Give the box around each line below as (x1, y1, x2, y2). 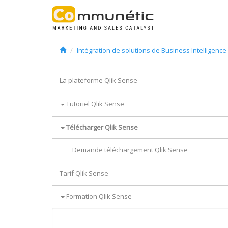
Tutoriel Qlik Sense (65, 99, 124, 108)
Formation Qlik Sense (65, 192, 132, 201)
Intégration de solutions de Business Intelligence (77, 46, 226, 55)
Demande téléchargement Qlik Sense (72, 145, 188, 154)
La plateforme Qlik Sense (60, 76, 137, 85)
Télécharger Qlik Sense (65, 123, 138, 132)
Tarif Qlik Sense (60, 168, 108, 178)
